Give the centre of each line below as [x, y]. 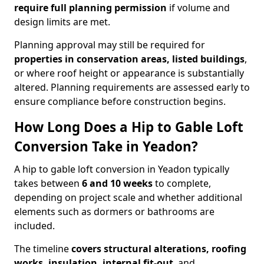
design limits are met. [62, 22]
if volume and [198, 8]
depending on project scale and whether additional [128, 197]
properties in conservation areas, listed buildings [129, 59]
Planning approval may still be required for [110, 45]
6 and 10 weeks [117, 183]
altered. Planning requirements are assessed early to [132, 87]
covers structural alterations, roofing [159, 249]
